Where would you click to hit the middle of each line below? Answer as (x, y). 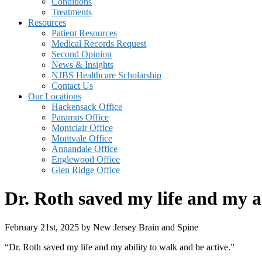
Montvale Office (82, 138)
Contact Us (72, 86)
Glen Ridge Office (86, 170)
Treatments (72, 12)
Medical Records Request (99, 44)
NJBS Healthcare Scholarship (106, 75)
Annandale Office (85, 149)
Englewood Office (86, 159)
